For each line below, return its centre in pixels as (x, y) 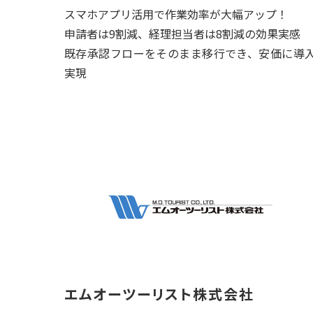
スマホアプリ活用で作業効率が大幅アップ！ (176, 14)
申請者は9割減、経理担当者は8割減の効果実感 (182, 34)
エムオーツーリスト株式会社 (159, 294)
